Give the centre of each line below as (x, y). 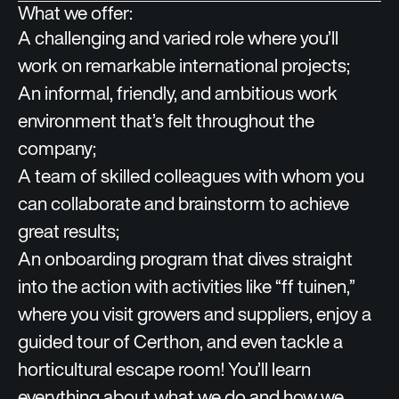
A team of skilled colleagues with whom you (191, 176)
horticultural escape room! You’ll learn (164, 369)
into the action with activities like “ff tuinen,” (187, 286)
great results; (69, 231)
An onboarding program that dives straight (185, 259)
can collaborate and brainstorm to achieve (183, 204)
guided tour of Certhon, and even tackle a (180, 342)
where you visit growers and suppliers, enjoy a (195, 314)
